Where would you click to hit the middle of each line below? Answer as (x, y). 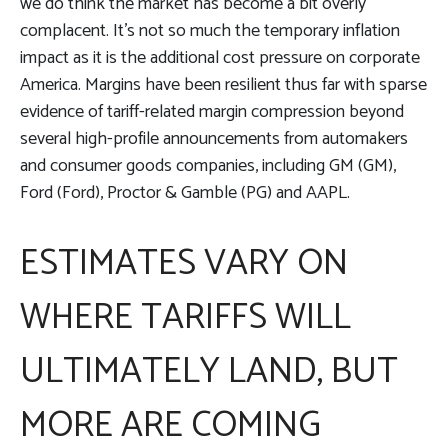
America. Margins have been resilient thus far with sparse (223, 84)
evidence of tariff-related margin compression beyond (212, 111)
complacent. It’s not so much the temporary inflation (210, 30)
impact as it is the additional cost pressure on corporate (220, 57)
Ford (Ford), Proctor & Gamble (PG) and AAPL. (185, 192)
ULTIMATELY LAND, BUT (209, 371)
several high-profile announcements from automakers (214, 138)
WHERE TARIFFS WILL (185, 317)
